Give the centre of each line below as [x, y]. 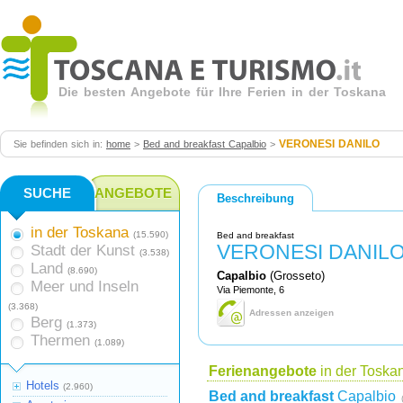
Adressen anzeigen [291, 313]
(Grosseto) [296, 276]
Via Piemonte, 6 [251, 290]
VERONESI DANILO [329, 144]
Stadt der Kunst [83, 251]
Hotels [43, 385]
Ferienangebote [263, 371]
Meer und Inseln [85, 287]
